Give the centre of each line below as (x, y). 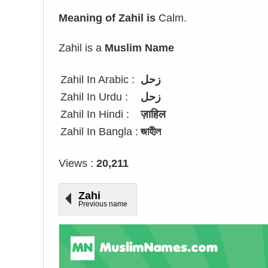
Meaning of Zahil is (107, 18)
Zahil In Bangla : (99, 132)
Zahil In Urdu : (94, 97)
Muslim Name (139, 48)
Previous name (103, 204)
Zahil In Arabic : (98, 80)
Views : (77, 163)
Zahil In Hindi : (95, 114)
